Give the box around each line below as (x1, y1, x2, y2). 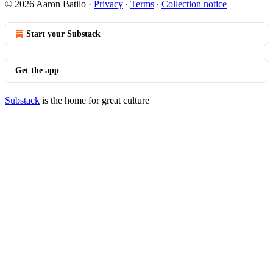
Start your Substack (26, 29, 101, 38)
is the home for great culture (40, 95, 149, 105)
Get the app (15, 66, 59, 75)
